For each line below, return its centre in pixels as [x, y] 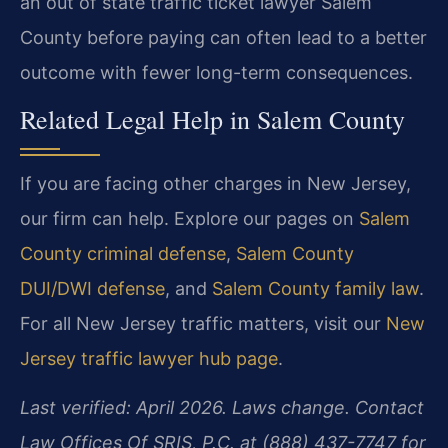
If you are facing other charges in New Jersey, [215, 183]
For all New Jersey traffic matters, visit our [203, 323]
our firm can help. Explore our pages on [189, 218]
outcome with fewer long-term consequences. [216, 72]
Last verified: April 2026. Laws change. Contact [222, 408]
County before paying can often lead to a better [223, 37]
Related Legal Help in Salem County [212, 118]
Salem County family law [315, 288]
